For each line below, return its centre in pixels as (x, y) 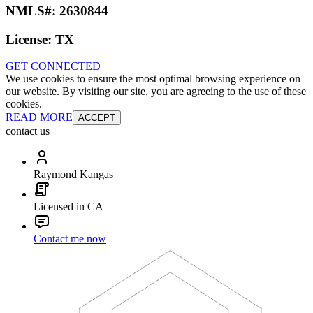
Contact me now (70, 239)
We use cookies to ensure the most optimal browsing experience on (153, 79)
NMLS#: (32, 10)
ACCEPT (97, 118)
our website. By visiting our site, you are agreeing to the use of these (156, 92)
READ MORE (39, 117)
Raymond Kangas (73, 175)
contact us (28, 131)
